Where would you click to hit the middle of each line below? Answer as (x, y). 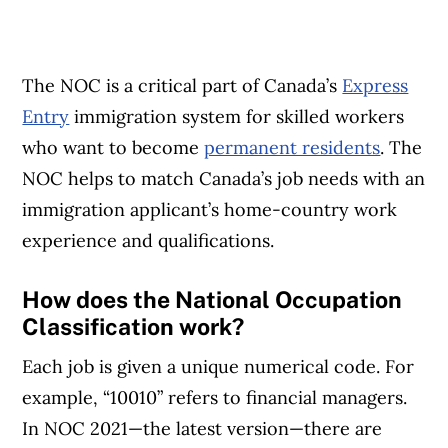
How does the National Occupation (212, 300)
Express (375, 86)
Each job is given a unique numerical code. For (218, 367)
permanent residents (292, 148)
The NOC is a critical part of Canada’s (182, 86)
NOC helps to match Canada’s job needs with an (224, 179)
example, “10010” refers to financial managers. (215, 398)
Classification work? (133, 327)
